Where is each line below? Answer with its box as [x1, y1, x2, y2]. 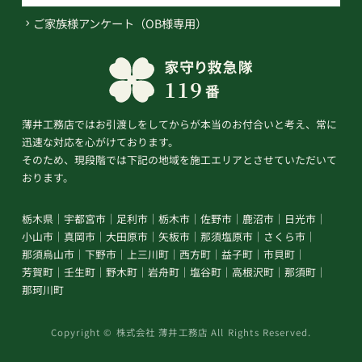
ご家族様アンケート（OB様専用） [32, 15, 207, 32]
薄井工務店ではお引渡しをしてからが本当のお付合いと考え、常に [21, 116, 337, 133]
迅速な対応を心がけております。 [21, 134, 179, 150]
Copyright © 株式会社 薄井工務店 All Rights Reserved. [50, 325, 312, 339]
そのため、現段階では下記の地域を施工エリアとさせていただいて [21, 152, 337, 168]
